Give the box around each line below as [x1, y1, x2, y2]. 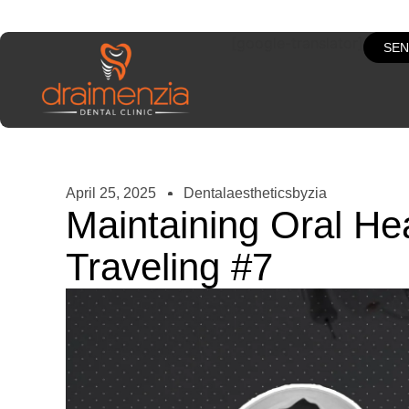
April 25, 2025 [66, 185, 156, 201]
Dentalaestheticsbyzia [184, 185, 327, 201]
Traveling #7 [66, 246, 273, 288]
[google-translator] [230, 34, 363, 52]
